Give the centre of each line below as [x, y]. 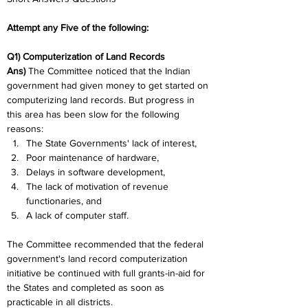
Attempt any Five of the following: [78, 27]
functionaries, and [64, 201]
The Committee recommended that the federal [107, 244]
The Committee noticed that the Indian [111, 71]
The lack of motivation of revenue [99, 186]
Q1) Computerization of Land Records [86, 56]
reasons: [25, 129]
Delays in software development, [96, 172]
